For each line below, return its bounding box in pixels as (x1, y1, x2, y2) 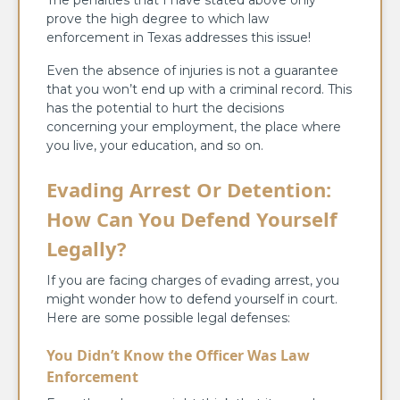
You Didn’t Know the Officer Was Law (46, 346, 310, 366)
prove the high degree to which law (46, 11, 269, 28)
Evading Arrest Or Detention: (46, 176, 331, 204)
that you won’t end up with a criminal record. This (46, 81, 352, 98)
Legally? (46, 235, 127, 262)
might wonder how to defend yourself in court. (46, 291, 337, 308)
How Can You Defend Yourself (46, 205, 337, 233)
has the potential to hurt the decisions (46, 100, 284, 117)
